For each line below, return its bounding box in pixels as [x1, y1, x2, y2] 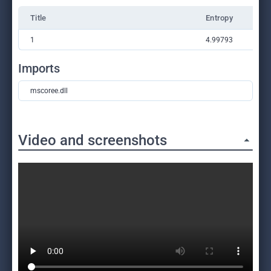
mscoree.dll [30, 87, 68, 95]
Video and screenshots [18, 132, 167, 149]
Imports [18, 61, 60, 76]
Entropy [206, 13, 233, 22]
